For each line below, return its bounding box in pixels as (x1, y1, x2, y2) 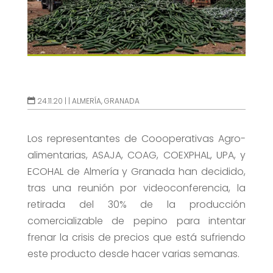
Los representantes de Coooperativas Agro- (27, 132, 246, 146)
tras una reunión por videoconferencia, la (27, 181, 246, 196)
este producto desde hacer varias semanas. (27, 247, 239, 261)
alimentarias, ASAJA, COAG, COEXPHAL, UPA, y (27, 148, 246, 163)
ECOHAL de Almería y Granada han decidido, (27, 165, 246, 179)
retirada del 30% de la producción (27, 197, 246, 212)
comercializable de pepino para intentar (27, 214, 246, 229)
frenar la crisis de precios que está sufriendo (27, 230, 246, 245)
